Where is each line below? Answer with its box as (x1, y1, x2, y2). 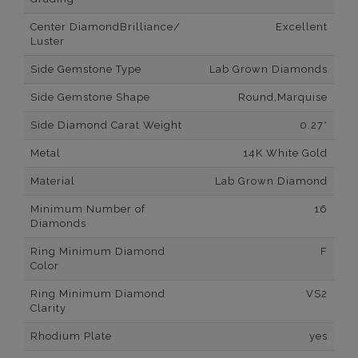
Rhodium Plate (30, 330, 112, 343)
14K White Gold (243, 147, 328, 160)
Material (30, 175, 75, 188)
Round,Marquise (238, 91, 328, 104)
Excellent (276, 21, 328, 34)
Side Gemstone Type (30, 63, 141, 76)
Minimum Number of (30, 203, 145, 216)
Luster (30, 35, 65, 48)
